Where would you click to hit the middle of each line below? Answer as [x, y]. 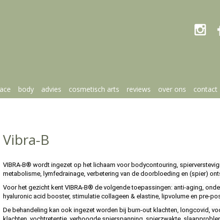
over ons [172, 89]
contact [205, 89]
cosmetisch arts [94, 89]
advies [51, 89]
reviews [138, 89]
